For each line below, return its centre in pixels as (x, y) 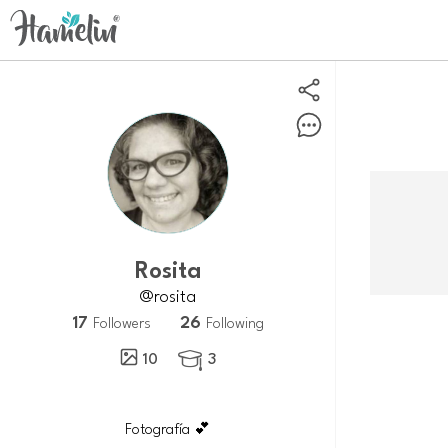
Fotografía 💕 (167, 428)
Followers (121, 322)
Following (234, 322)
